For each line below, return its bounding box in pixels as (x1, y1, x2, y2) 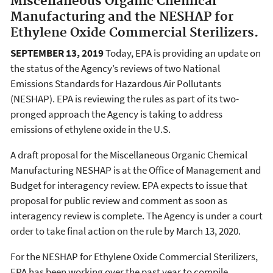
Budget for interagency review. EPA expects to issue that (10, 179, 247, 192)
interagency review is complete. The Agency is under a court (10, 209, 263, 222)
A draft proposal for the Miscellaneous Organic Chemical (10, 148, 247, 161)
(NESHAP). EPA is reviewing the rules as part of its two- (10, 92, 239, 105)
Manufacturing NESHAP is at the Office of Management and (10, 163, 261, 177)
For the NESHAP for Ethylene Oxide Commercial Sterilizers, (10, 250, 258, 263)
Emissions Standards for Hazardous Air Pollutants (10, 77, 221, 90)
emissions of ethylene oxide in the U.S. (10, 122, 171, 136)
